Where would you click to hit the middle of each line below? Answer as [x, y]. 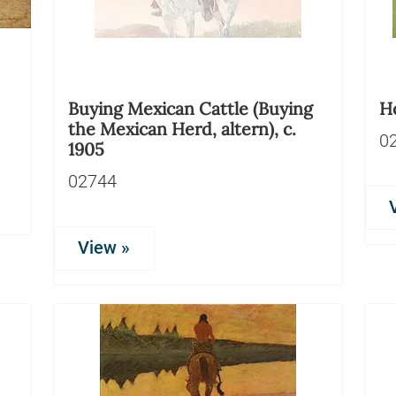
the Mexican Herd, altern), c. [182, 128]
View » [104, 247]
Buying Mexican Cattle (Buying [190, 108]
